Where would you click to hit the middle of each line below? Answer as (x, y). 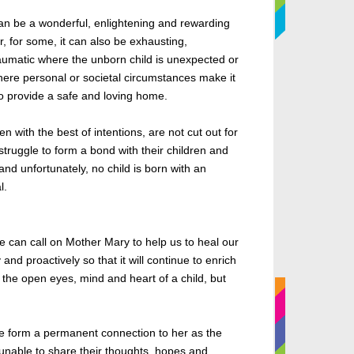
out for (220, 132)
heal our (218, 241)
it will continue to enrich (178, 260)
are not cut (175, 132)
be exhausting (149, 41)
